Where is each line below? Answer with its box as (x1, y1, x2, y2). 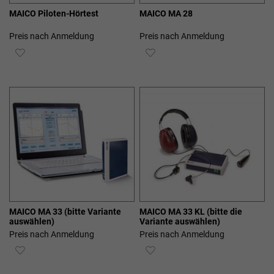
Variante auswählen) (139, 217, 221, 226)
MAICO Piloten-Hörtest (9, 9, 98, 19)
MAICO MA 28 (139, 9, 193, 19)
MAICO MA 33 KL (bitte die (139, 207, 243, 217)
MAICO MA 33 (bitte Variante (9, 207, 64, 217)
